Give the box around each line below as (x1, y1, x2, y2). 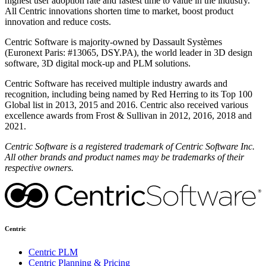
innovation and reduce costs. (5, 16, 111, 27)
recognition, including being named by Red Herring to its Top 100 (5, 88, 252, 99)
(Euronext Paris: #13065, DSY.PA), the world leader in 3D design (5, 47, 252, 58)
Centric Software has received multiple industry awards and (5, 78, 227, 88)
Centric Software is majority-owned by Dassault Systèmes (5, 36, 222, 47)
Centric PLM (28, 247, 78, 258)
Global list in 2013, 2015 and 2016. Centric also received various (5, 99, 248, 110)
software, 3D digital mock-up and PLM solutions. (5, 58, 191, 68)
